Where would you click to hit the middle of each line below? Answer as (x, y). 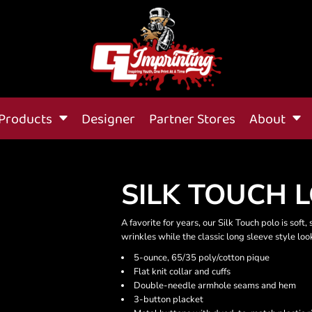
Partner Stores (192, 119)
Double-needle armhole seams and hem (215, 286)
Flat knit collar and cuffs (182, 272)
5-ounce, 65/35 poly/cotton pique (202, 258)
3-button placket (169, 299)
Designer (108, 119)
